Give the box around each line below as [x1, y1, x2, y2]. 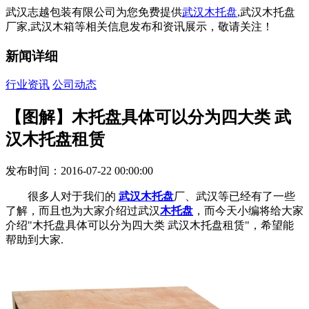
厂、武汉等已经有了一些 [174, 190, 295, 203]
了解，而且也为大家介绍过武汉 [6, 205, 160, 217]
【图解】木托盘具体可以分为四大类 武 [6, 108, 291, 127]
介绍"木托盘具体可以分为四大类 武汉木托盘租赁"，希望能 [6, 219, 294, 232]
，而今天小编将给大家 [193, 205, 303, 217]
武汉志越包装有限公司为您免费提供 [6, 6, 182, 18]
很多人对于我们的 [28, 190, 119, 203]
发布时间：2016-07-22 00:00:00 [6, 165, 153, 177]
